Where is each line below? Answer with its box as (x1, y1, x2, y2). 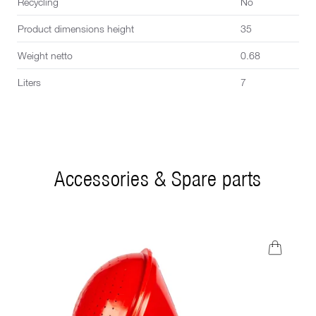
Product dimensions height (18, 23, 134, 35)
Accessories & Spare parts (54, 166, 262, 190)
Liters (18, 76, 41, 88)
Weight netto (18, 49, 73, 61)
